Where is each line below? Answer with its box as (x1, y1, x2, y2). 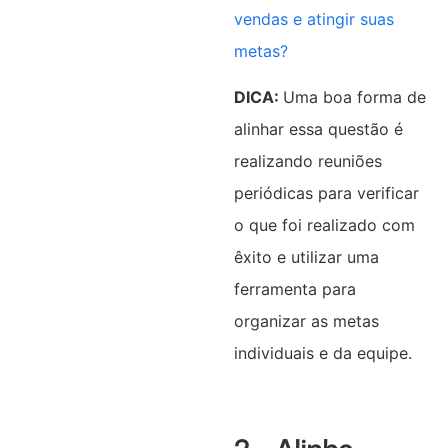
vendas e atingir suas (233, 8, 394, 29)
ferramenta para (233, 279, 356, 300)
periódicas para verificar (233, 183, 419, 204)
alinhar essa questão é (233, 119, 403, 140)
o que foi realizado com (233, 215, 415, 236)
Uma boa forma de (282, 87, 426, 108)
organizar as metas (233, 311, 379, 332)
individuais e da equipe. (233, 343, 412, 364)
